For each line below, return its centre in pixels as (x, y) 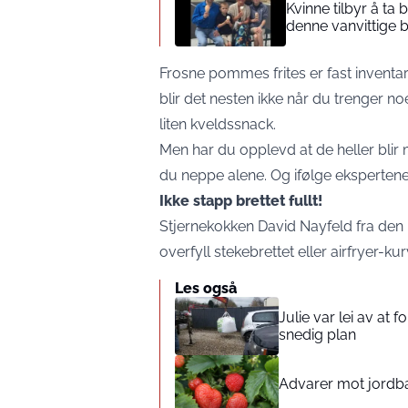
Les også (206, 288)
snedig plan (317, 334)
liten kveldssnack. (218, 124)
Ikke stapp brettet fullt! (241, 200)
